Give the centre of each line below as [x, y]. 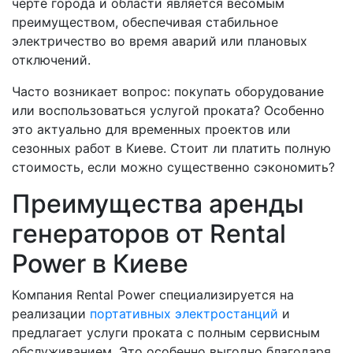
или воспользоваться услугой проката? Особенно [168, 111]
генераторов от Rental [149, 234]
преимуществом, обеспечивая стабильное [145, 22]
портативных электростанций [184, 314]
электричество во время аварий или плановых [160, 41]
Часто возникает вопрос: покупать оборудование [168, 92]
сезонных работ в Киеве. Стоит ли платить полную [171, 149]
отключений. [51, 60]
